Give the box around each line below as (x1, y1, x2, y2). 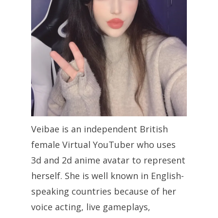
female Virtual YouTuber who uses (31, 138, 176, 150)
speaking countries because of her (31, 185, 176, 197)
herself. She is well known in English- (31, 169, 184, 182)
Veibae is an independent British (31, 123, 168, 135)
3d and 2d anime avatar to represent (31, 154, 185, 166)
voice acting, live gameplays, (31, 200, 150, 213)
